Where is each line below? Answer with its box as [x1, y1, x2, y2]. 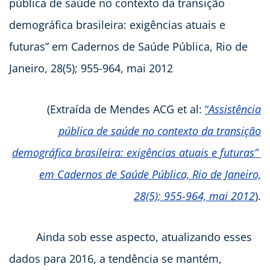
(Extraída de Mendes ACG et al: [46, 101, 205, 116]
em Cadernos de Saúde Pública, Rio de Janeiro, [39, 166, 261, 181]
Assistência [208, 101, 261, 116]
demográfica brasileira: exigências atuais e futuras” [11, 145, 261, 160]
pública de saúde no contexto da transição [58, 123, 261, 138]
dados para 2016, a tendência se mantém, [9, 251, 222, 266]
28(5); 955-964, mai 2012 [133, 188, 255, 203]
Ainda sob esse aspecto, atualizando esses [9, 229, 252, 244]
